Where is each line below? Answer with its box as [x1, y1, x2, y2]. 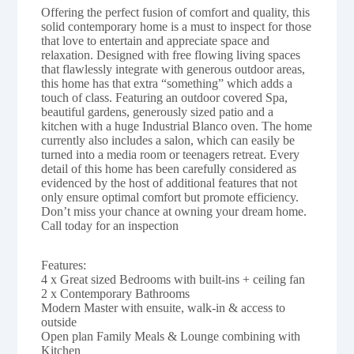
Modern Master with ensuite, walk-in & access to [41, 300, 286, 314]
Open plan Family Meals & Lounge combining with [41, 329, 301, 343]
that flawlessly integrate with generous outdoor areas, [41, 62, 306, 76]
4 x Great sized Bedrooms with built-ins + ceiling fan [41, 272, 306, 286]
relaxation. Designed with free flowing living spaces [41, 47, 301, 62]
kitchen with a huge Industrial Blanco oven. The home [41, 119, 313, 133]
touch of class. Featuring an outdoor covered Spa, [41, 90, 288, 104]
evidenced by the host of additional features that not [41, 175, 298, 190]
